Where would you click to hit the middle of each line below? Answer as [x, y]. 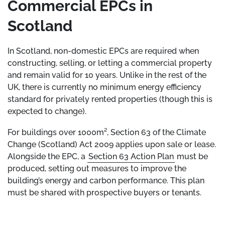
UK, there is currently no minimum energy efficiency [104, 87]
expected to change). [47, 111]
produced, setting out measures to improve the [97, 168]
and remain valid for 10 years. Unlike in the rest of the [107, 75]
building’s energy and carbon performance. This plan [106, 181]
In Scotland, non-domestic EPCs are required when [103, 51]
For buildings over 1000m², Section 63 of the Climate [107, 132]
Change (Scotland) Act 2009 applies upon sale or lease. [112, 144]
